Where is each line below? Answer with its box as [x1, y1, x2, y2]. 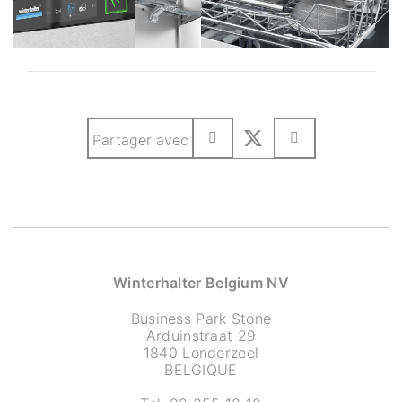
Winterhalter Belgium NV [113, 274, 289, 292]
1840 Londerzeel [143, 344, 259, 362]
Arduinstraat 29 [145, 327, 257, 345]
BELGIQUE [164, 361, 238, 379]
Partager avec [92, 130, 188, 149]
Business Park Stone [130, 310, 272, 328]
